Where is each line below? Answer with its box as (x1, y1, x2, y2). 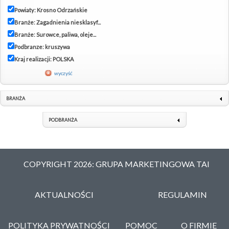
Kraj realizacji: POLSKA (14, 56, 74, 63)
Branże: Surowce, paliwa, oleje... (14, 31, 96, 38)
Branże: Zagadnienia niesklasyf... (14, 19, 101, 26)
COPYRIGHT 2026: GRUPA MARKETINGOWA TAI (24, 159, 210, 169)
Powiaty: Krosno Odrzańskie (14, 7, 87, 14)
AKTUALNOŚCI (35, 190, 94, 200)
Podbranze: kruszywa (14, 43, 70, 51)
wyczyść (54, 70, 73, 77)
